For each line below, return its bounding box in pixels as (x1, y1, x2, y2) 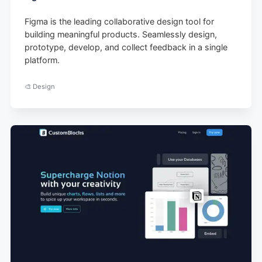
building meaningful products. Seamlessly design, (25, 29, 218, 40)
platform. (25, 55, 60, 65)
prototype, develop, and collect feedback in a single (25, 42, 228, 53)
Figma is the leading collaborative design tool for (25, 16, 215, 27)
